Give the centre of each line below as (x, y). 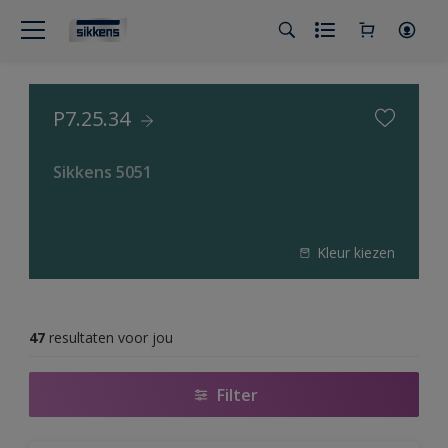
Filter (237, 394)
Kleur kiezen (356, 252)
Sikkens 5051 (102, 172)
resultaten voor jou (111, 337)
